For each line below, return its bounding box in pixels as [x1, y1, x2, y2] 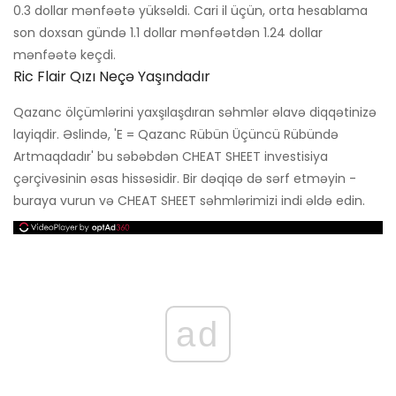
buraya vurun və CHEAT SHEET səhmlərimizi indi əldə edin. [13, 192, 365, 210]
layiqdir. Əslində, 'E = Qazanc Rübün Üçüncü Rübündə [13, 126, 339, 144]
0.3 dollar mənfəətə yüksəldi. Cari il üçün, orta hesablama [13, 2, 368, 20]
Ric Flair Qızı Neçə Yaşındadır [13, 66, 210, 88]
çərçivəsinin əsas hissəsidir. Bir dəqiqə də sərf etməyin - [13, 170, 356, 188]
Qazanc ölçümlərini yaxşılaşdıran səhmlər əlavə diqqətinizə [13, 103, 377, 122]
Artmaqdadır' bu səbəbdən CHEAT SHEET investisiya [13, 148, 328, 166]
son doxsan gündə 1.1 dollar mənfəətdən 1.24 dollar [13, 24, 323, 42]
